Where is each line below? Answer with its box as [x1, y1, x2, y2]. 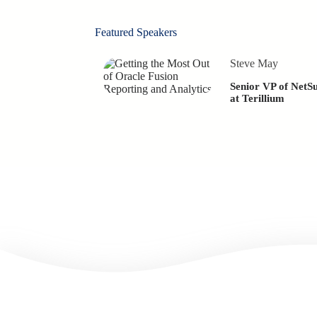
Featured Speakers [95, 25, 177, 38]
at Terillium [230, 93, 285, 105]
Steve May [230, 57, 279, 70]
